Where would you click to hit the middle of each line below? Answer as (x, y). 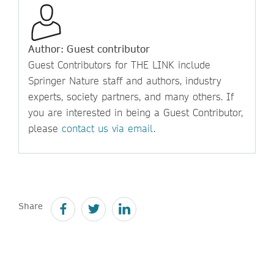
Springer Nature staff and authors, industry (125, 80)
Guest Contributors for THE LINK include (119, 64)
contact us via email (108, 128)
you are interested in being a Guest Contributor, (135, 112)
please (45, 128)
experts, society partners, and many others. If (131, 96)
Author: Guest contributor (89, 48)
